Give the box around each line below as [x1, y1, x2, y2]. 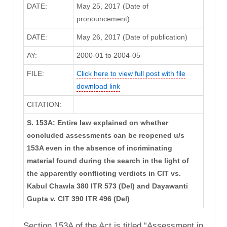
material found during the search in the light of [26, 157, 189, 165]
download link [76, 82, 120, 91]
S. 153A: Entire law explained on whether [26, 119, 168, 127]
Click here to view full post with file [76, 69, 185, 78]
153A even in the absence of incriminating [26, 144, 172, 153]
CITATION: [26, 100, 61, 109]
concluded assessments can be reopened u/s [26, 131, 184, 140]
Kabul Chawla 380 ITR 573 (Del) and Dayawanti [26, 182, 188, 191]
